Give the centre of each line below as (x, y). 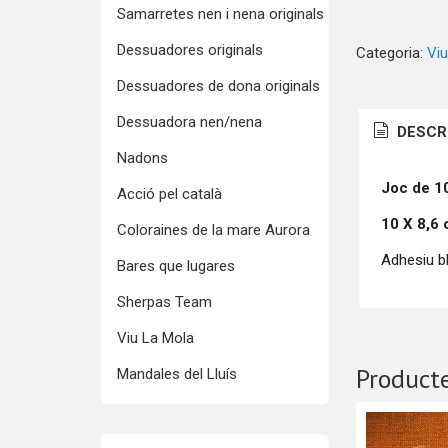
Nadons (142, 158)
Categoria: (391, 53)
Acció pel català (169, 194)
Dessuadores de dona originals (218, 86)
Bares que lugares (175, 266)
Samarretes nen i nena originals (220, 14)
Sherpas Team (164, 302)
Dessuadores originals (189, 50)
